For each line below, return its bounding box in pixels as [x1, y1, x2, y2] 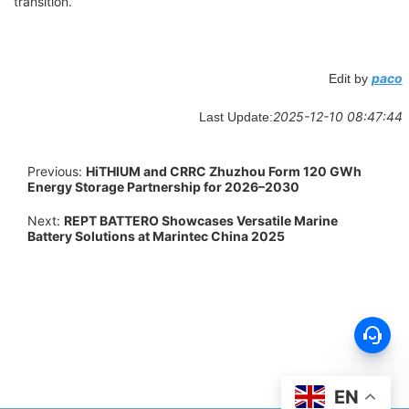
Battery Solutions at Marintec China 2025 [27, 228, 285, 245]
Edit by [328, 71, 372, 87]
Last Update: [198, 110, 273, 125]
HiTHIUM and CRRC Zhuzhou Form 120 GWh [86, 163, 362, 180]
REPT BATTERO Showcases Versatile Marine [64, 213, 338, 229]
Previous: [27, 163, 86, 180]
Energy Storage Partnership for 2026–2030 [27, 179, 299, 195]
